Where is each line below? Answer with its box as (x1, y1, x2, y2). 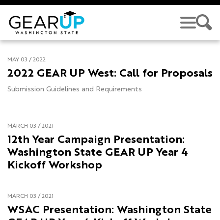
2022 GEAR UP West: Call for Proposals (7, 68, 213, 80)
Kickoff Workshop (7, 160, 102, 171)
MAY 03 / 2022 (7, 57, 46, 63)
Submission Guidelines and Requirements (7, 86, 142, 93)
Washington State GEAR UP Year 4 (7, 147, 188, 159)
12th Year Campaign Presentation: (7, 135, 185, 146)
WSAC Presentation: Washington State (7, 205, 212, 216)
